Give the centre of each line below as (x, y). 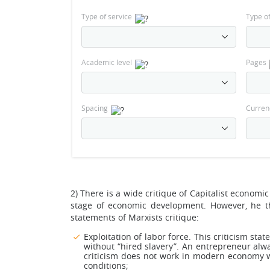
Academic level (107, 62)
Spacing (95, 108)
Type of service (107, 16)
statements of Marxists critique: (135, 217)
